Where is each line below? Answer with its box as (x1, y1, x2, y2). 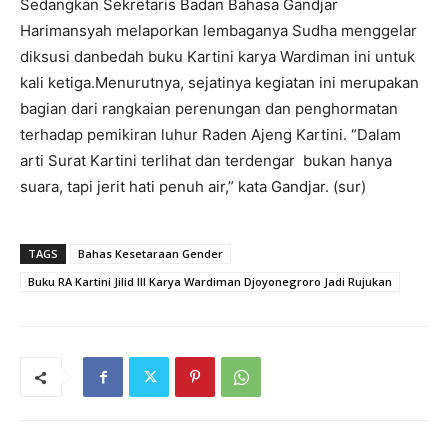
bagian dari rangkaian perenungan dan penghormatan (20, 99, 398, 119)
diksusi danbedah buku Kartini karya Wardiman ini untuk (20, 47, 415, 67)
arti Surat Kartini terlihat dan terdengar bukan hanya (20, 151, 392, 171)
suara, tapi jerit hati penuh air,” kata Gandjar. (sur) (20, 177, 366, 197)
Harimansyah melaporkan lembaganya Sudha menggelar (20, 21, 417, 41)
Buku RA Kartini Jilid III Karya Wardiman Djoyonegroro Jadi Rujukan (28, 274, 392, 290)
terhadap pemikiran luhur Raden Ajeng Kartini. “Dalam (20, 125, 401, 145)
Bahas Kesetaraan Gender (78, 246, 223, 262)
